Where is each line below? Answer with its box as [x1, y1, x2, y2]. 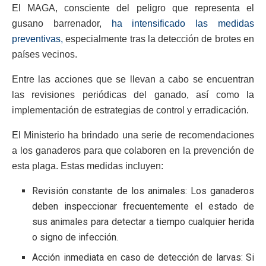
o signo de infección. [32, 231, 119, 243]
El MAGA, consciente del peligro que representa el [12, 2, 254, 13]
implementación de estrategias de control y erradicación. [12, 104, 249, 115]
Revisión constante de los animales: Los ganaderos [32, 185, 254, 197]
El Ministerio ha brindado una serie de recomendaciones [12, 129, 254, 140]
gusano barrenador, [12, 18, 112, 28]
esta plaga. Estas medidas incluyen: [12, 160, 163, 171]
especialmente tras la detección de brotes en [63, 33, 254, 44]
